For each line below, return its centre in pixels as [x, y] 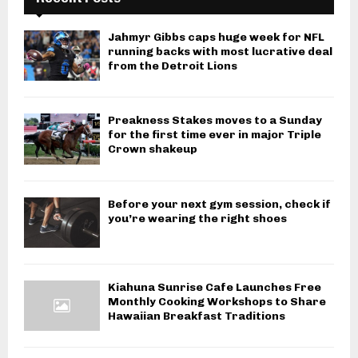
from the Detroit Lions [173, 66]
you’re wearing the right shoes [197, 218]
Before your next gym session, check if [219, 204]
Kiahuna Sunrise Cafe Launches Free [215, 288]
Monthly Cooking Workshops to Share [217, 302]
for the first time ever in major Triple [215, 135]
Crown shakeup [153, 149]
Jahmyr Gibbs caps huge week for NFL [216, 38]
